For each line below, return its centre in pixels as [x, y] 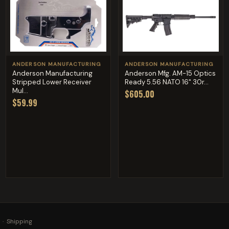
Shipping [19, 222]
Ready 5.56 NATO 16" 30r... [166, 82]
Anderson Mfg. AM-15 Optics [170, 73]
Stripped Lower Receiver [52, 82]
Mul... [20, 90]
